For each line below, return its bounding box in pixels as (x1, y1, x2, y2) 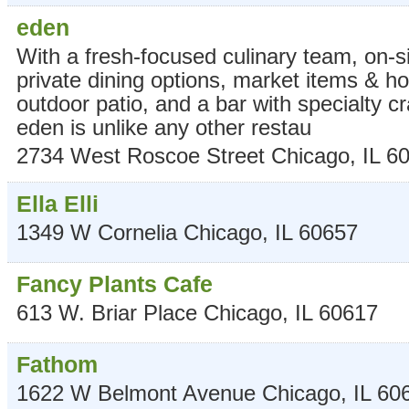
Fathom (16, 351, 98, 377)
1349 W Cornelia (16, 219, 177, 245)
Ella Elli (16, 190, 99, 216)
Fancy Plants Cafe (16, 270, 213, 297)
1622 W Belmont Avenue (16, 380, 256, 405)
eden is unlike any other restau (16, 114, 311, 140)
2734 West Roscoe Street (16, 142, 265, 168)
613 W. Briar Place (16, 299, 197, 325)
